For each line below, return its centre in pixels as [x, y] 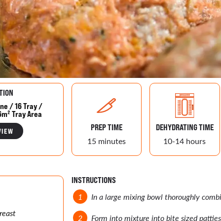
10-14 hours [185, 141]
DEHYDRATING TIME [184, 127]
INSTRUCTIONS [93, 180]
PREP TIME [106, 127]
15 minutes [106, 141]
